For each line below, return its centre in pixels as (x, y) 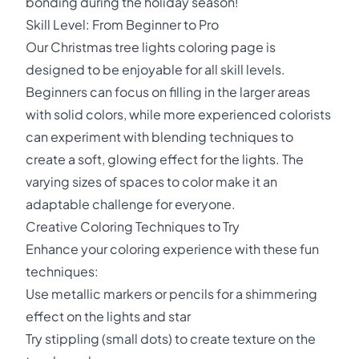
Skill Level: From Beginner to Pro (122, 24)
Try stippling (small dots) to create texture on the (171, 339)
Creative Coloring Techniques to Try (133, 226)
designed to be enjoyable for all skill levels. (155, 69)
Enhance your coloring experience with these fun (172, 249)
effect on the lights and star (108, 316)
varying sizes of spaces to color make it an (151, 182)
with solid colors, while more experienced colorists (178, 114)
